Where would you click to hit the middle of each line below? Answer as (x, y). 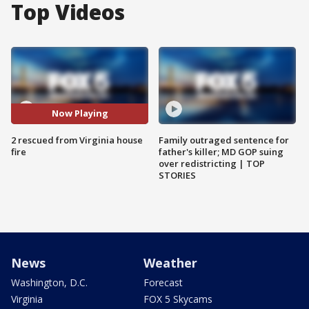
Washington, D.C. (49, 282)
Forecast (163, 282)
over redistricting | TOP (212, 163)
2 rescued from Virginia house (77, 140)
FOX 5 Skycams (178, 299)
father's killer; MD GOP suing (221, 151)
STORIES (177, 175)
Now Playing (80, 113)
